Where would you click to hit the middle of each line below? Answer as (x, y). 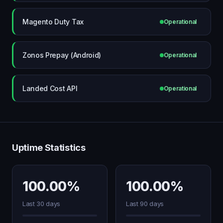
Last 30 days (42, 204)
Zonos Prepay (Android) (62, 55)
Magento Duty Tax (53, 21)
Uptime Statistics (49, 148)
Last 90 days (145, 204)
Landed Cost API (50, 88)
